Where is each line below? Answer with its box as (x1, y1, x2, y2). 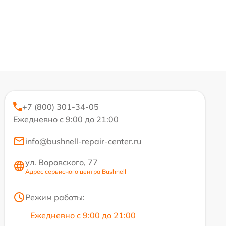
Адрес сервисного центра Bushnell (25, 167, 126, 175)
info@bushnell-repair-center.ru (25, 136, 141, 146)
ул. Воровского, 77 (25, 157, 98, 167)
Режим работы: (25, 192, 85, 202)
